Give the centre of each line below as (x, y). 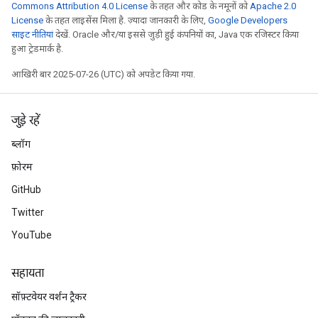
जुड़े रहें (26, 121)
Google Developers (248, 20)
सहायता (28, 273)
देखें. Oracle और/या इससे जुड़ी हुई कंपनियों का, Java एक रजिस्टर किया (176, 34)
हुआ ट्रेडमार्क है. (37, 49)
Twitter (28, 212)
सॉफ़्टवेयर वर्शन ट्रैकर (49, 297)
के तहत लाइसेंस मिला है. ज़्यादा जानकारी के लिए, (126, 20)
